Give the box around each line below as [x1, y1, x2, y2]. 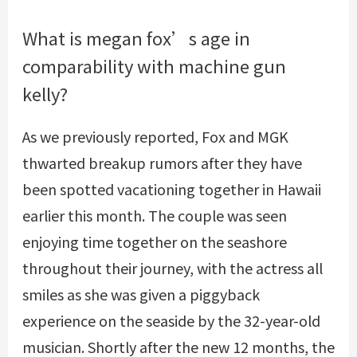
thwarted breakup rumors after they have [22, 151, 302, 173]
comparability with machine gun [22, 52, 286, 78]
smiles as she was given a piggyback [22, 283, 260, 304]
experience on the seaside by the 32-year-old [22, 309, 320, 331]
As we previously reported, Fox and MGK [22, 125, 288, 147]
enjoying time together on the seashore [22, 230, 287, 252]
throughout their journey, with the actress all [22, 257, 323, 278]
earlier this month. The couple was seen [22, 204, 287, 226]
